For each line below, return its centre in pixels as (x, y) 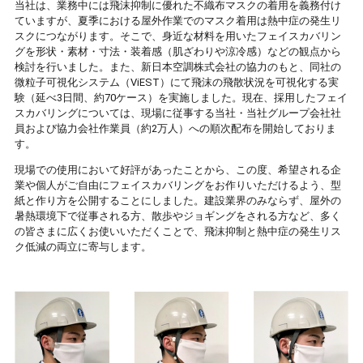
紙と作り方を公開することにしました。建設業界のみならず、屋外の (178, 201)
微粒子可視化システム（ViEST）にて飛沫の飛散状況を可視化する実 (177, 82)
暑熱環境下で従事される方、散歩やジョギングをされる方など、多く (178, 216)
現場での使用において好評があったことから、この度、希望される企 (178, 170)
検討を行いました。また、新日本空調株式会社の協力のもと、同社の (178, 67)
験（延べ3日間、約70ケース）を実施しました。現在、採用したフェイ (181, 98)
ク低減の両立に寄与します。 (83, 247)
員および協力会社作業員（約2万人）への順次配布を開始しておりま (175, 128)
